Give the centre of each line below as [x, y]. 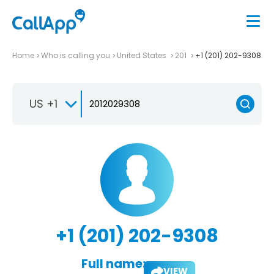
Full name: [113, 263]
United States [143, 55]
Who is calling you [76, 55]
